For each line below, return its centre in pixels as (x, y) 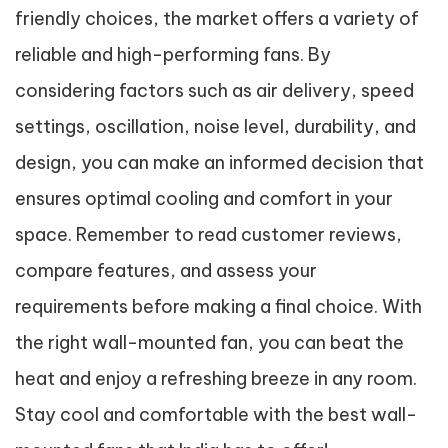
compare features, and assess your (166, 270)
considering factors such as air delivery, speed (214, 90)
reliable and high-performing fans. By (173, 54)
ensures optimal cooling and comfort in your (204, 198)
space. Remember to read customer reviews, (208, 234)
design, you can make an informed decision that (219, 162)
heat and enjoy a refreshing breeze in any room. (216, 378)
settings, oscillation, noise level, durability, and (215, 126)
